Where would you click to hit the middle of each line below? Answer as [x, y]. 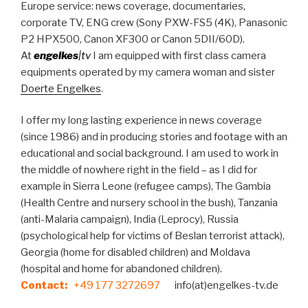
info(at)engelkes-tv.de [219, 286]
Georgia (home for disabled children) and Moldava [135, 253]
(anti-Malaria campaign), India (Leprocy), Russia [130, 220]
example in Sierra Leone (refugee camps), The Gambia [146, 187]
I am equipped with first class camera [178, 55]
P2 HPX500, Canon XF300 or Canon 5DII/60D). [133, 39]
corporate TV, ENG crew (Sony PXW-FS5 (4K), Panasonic [154, 22]
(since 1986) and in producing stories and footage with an [154, 137]
